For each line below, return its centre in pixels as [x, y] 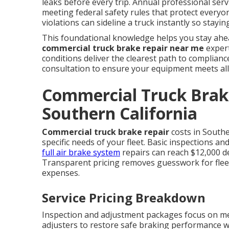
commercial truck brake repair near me [123, 48]
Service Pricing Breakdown [124, 198]
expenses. [61, 173]
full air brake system [81, 152]
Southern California [120, 113]
